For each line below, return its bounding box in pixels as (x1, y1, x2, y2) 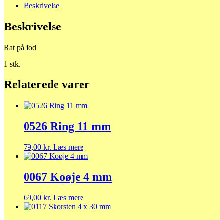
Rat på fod (4, 43, 36, 52)
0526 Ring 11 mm (24, 120, 111, 133)
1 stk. (4, 59, 21, 68)
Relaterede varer (4, 78, 90, 91)
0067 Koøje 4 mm (24, 170, 112, 184)
